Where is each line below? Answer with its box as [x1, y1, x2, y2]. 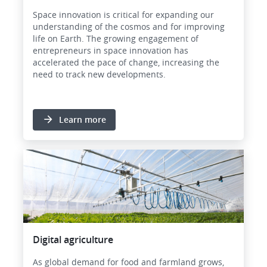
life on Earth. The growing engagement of [33, 32, 198, 44]
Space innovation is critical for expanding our [33, 8, 214, 20]
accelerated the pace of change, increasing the [33, 56, 219, 68]
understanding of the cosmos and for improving [33, 20, 225, 32]
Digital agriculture [33, 233, 113, 247]
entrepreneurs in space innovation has [33, 44, 188, 56]
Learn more [59, 113, 106, 125]
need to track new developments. [33, 68, 166, 80]
